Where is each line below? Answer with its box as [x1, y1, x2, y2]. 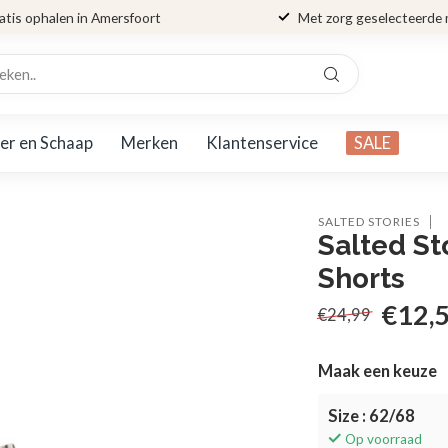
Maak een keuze [318, 361, 438, 381]
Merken [121, 132, 178, 153]
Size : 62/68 [328, 406, 416, 426]
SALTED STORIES [318, 214, 421, 229]
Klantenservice [206, 132, 318, 153]
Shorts [318, 262, 406, 295]
